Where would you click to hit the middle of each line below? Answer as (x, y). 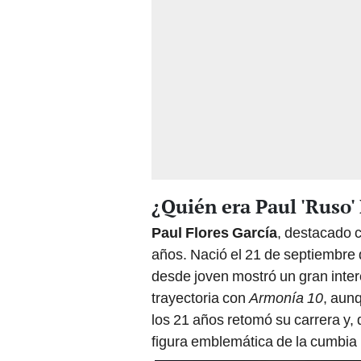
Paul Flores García (214, 233)
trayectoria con (200, 298)
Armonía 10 (286, 298)
